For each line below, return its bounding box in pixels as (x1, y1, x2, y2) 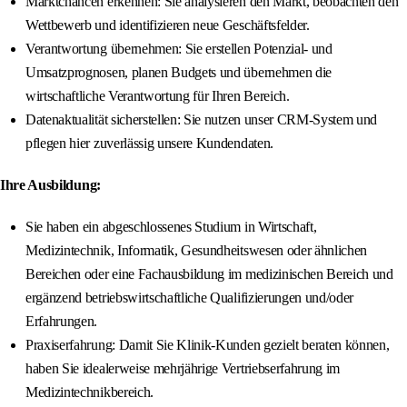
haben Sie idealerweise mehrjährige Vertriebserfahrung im (25, 361, 341, 377)
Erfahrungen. (25, 313, 98, 330)
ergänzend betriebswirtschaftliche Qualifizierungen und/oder (25, 290, 354, 306)
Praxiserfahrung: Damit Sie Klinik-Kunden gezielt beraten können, (25, 337, 390, 353)
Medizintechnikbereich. (25, 384, 154, 401)
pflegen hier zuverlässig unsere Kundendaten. (25, 135, 273, 152)
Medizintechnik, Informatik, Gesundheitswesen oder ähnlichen (25, 243, 368, 259)
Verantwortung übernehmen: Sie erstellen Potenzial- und (25, 41, 333, 57)
